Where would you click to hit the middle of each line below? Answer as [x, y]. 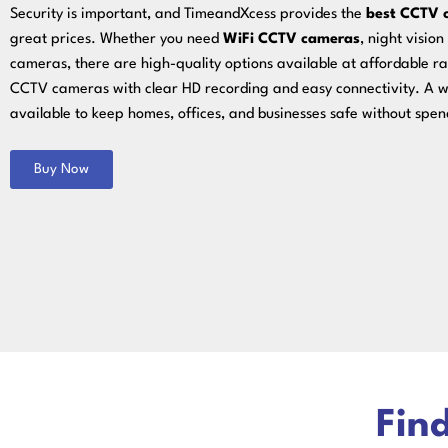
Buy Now [61, 168]
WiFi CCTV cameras [291, 40]
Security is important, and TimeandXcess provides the [188, 15]
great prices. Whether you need [116, 40]
